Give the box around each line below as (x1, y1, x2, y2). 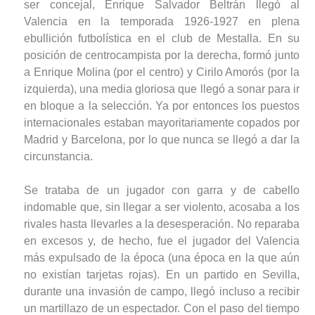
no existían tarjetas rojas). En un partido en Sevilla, (24, 268, 300, 281)
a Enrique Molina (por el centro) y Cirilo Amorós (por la (24, 65, 300, 78)
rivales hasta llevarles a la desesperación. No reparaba (24, 217, 300, 230)
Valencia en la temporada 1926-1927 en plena (24, 15, 300, 27)
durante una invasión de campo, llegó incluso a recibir (24, 285, 300, 297)
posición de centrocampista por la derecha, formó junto (24, 49, 300, 61)
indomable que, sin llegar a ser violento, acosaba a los (24, 200, 300, 213)
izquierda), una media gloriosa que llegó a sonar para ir (24, 82, 300, 95)
